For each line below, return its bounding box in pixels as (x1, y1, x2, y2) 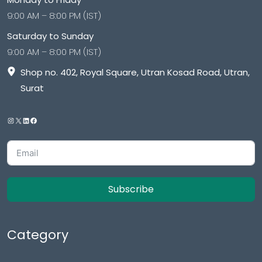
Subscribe (108, 182, 154, 196)
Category (7, 226, 68, 244)
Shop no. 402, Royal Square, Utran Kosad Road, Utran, (20, 66, 250, 79)
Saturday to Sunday (7, 30, 94, 43)
